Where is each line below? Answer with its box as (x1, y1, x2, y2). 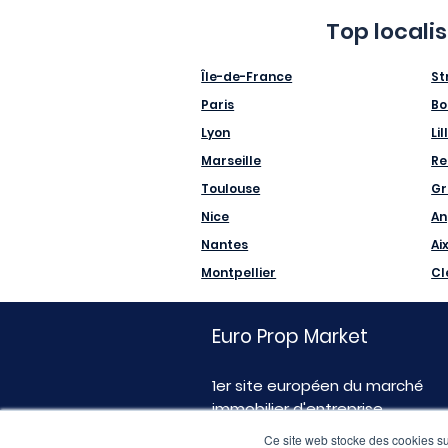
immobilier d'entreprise (212, 398, 383, 420)
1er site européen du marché (212, 375, 423, 397)
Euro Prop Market (212, 323, 368, 351)
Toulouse (201, 180, 261, 198)
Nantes (201, 236, 249, 254)
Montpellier (201, 264, 277, 282)
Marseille (201, 152, 262, 170)
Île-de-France (201, 68, 293, 86)
